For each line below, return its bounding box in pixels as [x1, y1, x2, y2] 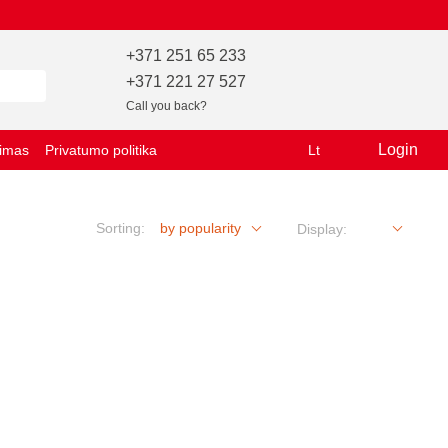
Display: [297, 221, 347, 237]
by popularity [160, 220, 241, 236]
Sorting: [96, 220, 145, 236]
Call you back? [126, 98, 207, 113]
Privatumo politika [45, 141, 157, 158]
